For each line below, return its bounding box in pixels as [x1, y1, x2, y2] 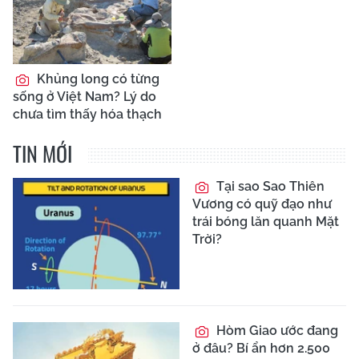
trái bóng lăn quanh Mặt [192, 214, 339, 229]
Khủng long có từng [34, 71, 159, 87]
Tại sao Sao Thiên [213, 179, 325, 194]
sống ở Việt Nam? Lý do [13, 89, 156, 104]
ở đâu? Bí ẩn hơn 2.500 [192, 340, 330, 356]
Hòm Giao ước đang [213, 322, 338, 338]
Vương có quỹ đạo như [192, 196, 332, 212]
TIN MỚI [13, 138, 72, 169]
